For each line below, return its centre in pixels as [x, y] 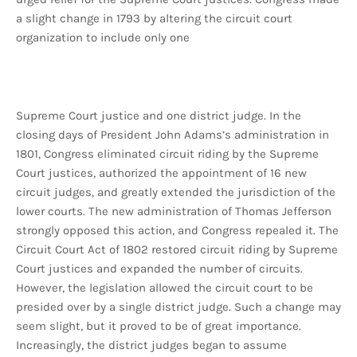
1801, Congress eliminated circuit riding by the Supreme [167, 154]
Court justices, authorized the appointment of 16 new [161, 173]
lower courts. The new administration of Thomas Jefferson [174, 212]
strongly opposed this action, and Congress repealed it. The [177, 231]
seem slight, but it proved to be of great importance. [159, 326]
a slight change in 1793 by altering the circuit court [154, 19]
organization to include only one [104, 38]
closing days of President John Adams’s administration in [173, 135]
